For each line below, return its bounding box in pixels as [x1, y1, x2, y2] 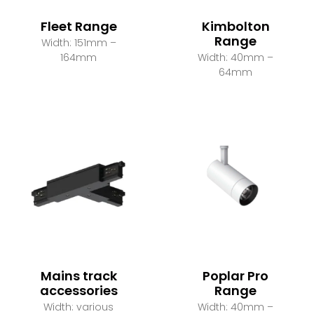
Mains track [40, 267, 117, 285]
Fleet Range [40, 18, 117, 36]
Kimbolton [201, 18, 270, 36]
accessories [39, 282, 118, 300]
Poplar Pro [203, 267, 268, 285]
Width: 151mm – [41, 36, 116, 50]
